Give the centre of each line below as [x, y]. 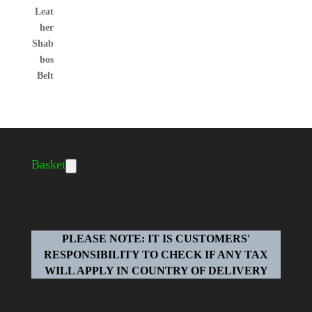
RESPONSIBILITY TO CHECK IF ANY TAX [156, 254]
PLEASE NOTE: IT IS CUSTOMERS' [156, 238]
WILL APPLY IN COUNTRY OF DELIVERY [156, 270]
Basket [48, 165]
